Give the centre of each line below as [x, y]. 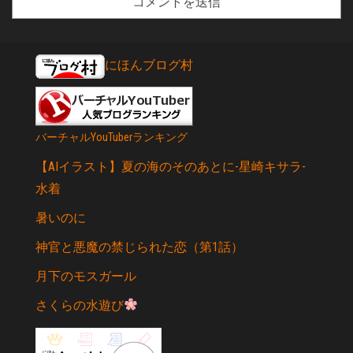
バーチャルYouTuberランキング [111, 137]
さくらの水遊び [80, 305]
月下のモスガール [86, 276]
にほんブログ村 [149, 65]
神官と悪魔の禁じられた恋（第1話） [139, 247]
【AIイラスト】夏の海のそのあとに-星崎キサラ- [171, 166]
